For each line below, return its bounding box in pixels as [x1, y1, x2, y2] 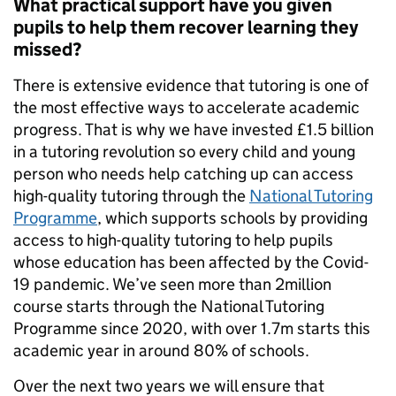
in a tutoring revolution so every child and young [13, 141, 355, 163]
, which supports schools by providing [97, 208, 368, 229]
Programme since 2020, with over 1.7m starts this [13, 318, 370, 339]
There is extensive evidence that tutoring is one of [13, 75, 369, 96]
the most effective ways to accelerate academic [13, 97, 360, 118]
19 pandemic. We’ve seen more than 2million [13, 274, 331, 295]
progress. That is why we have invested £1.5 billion [13, 119, 374, 141]
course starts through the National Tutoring [13, 296, 324, 317]
